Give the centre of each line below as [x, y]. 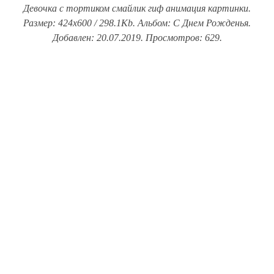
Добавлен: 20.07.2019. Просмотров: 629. [137, 38]
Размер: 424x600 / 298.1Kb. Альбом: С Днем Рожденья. [137, 23]
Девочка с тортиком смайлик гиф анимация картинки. [137, 9]
